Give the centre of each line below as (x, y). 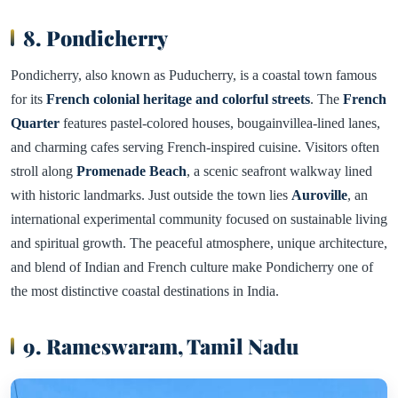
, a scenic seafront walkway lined (279, 171)
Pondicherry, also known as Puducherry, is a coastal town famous (194, 75)
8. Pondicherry (96, 37)
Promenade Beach (131, 171)
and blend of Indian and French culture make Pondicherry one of (192, 267)
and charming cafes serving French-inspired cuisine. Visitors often (195, 147)
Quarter (35, 123)
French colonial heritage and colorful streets (178, 99)
